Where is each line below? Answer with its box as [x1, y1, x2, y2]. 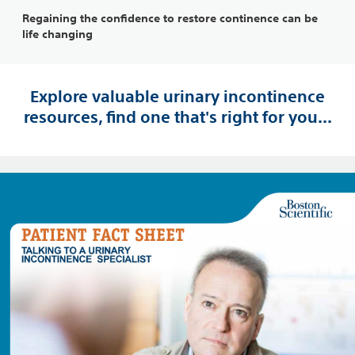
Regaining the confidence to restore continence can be [22, 10, 318, 25]
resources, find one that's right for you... [23, 107, 332, 128]
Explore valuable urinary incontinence [30, 86, 325, 107]
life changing [22, 26, 93, 41]
